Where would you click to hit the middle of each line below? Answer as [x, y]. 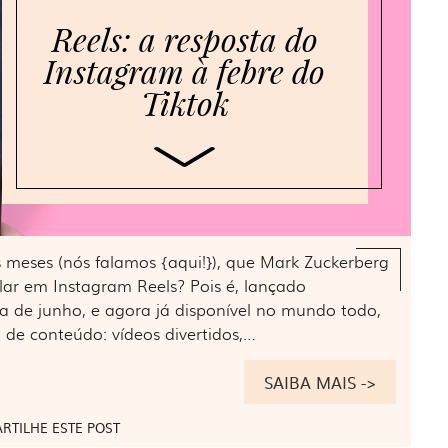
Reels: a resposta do [184, 39]
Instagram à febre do [185, 71]
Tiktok [184, 103]
